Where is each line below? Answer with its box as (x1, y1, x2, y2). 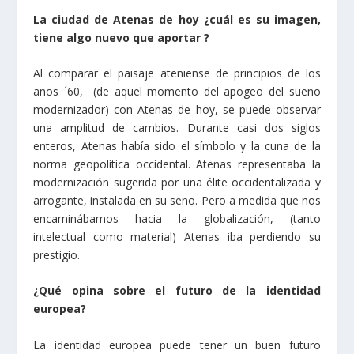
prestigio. (33, 262, 81, 277)
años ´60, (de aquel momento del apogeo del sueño (33, 98, 321, 114)
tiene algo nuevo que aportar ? (33, 43, 210, 59)
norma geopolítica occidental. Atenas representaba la (33, 171, 321, 186)
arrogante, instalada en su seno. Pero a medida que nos (33, 207, 321, 223)
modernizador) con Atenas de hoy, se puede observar (33, 116, 321, 132)
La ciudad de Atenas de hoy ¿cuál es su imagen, (33, 25, 321, 41)
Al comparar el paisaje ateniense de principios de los (33, 80, 321, 96)
